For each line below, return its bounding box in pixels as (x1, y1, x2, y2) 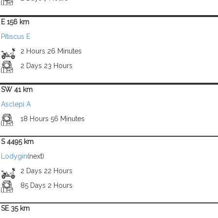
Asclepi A (1, 100, 31, 108)
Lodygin (1, 152, 27, 160)
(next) (27, 152, 44, 160)
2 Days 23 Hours (20, 62, 73, 70)
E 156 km (1, 18, 29, 26)
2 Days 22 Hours (20, 167, 73, 175)
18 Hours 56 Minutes (20, 115, 85, 123)
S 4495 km (1, 138, 34, 145)
